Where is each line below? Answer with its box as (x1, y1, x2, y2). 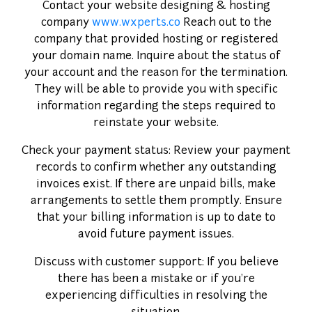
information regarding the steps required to (36, 101, 276, 112)
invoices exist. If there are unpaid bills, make (36, 179, 276, 190)
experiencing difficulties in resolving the (45, 290, 267, 302)
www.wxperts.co (91, 17, 180, 29)
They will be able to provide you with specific (34, 84, 278, 95)
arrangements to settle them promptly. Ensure (30, 196, 282, 207)
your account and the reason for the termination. (24, 68, 288, 79)
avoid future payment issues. (78, 229, 234, 240)
